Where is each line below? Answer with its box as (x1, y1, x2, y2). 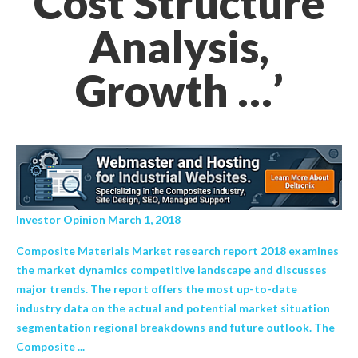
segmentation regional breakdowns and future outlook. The (16, 320, 335, 334)
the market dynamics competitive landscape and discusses (16, 262, 327, 276)
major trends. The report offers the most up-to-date (16, 281, 297, 296)
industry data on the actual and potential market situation (16, 300, 330, 315)
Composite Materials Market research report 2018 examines (16, 243, 339, 257)
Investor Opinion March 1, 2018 (16, 212, 181, 226)
